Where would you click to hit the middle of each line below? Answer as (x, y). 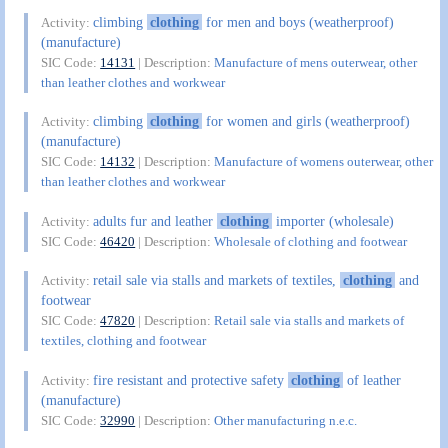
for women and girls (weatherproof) (305, 121)
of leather (371, 379)
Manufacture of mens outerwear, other (316, 62)
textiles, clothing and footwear (124, 341)
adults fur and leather (155, 220)
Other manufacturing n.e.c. (286, 420)
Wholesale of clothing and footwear (311, 241)
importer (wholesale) (332, 220)
